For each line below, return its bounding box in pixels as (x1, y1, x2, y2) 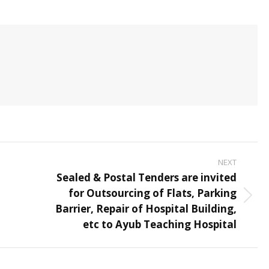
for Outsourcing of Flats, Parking (68, 186, 237, 200)
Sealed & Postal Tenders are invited (56, 171, 237, 184)
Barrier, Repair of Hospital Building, (55, 202, 237, 216)
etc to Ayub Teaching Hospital (83, 217, 237, 231)
